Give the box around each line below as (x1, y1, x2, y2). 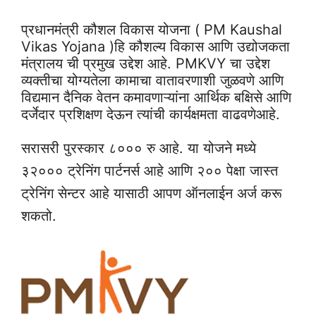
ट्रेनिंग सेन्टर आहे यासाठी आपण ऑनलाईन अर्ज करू (21, 185, 282, 202)
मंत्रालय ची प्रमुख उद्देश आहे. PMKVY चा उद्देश (21, 55, 270, 73)
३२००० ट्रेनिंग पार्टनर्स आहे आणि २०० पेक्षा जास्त (21, 162, 278, 180)
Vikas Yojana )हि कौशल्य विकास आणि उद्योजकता (21, 38, 290, 56)
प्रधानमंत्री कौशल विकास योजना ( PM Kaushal (21, 21, 282, 39)
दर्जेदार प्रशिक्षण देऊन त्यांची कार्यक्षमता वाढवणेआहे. (21, 106, 280, 123)
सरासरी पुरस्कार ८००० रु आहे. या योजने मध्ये (21, 140, 256, 157)
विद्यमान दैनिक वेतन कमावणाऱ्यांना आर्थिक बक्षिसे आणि (21, 89, 291, 107)
